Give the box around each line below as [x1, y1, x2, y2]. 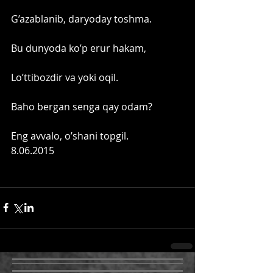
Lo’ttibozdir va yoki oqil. [11, 70, 118, 84]
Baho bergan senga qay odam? [11, 99, 152, 113]
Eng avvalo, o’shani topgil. [11, 129, 131, 143]
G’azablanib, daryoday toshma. [11, 12, 154, 26]
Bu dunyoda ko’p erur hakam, [11, 41, 146, 55]
